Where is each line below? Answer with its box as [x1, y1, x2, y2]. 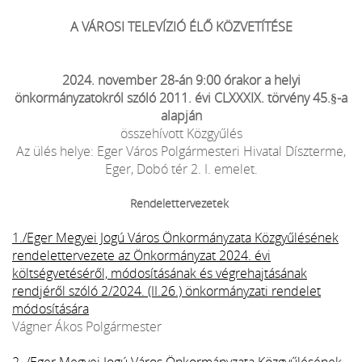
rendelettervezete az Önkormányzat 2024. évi [12, 246, 271, 264]
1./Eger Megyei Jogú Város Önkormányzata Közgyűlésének [12, 228, 339, 246]
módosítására [12, 299, 89, 318]
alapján [160, 106, 202, 124]
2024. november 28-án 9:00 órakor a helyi [61, 70, 301, 89]
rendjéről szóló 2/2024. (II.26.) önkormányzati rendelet [12, 281, 321, 300]
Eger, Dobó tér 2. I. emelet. [104, 159, 258, 178]
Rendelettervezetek [130, 195, 229, 211]
